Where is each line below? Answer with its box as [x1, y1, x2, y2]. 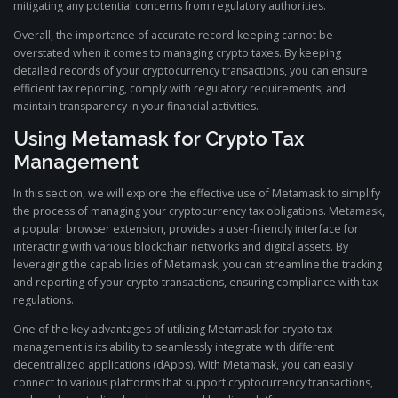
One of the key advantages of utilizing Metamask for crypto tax [13, 322, 332, 338]
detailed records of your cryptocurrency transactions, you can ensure [13, 62, 368, 78]
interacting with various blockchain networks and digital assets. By [13, 239, 348, 254]
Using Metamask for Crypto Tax [13, 126, 304, 150]
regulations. [13, 292, 74, 307]
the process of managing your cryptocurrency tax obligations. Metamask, [13, 203, 385, 219]
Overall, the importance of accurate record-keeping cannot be [13, 27, 333, 43]
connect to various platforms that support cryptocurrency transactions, [13, 375, 373, 391]
